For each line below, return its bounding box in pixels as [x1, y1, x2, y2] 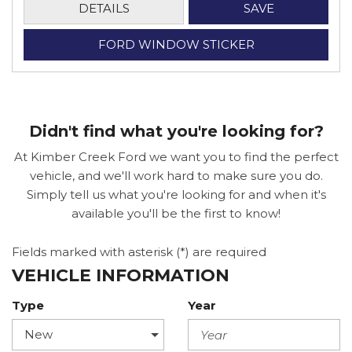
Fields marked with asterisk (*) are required [12, 244, 266, 259]
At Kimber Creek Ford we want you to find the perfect [13, 149, 339, 164]
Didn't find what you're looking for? [28, 122, 324, 141]
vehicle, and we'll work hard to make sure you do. [29, 168, 323, 183]
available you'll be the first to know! [71, 206, 280, 221]
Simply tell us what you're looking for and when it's [26, 187, 326, 202]
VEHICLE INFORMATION [12, 265, 229, 286]
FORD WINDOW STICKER [97, 37, 255, 52]
